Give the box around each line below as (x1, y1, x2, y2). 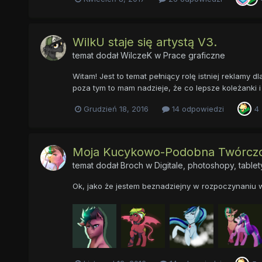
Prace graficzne (163, 50, 225, 61)
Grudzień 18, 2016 (83, 104, 149, 113)
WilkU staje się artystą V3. (72, 35, 217, 50)
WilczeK (120, 50, 152, 61)
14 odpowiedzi (169, 104, 224, 113)
